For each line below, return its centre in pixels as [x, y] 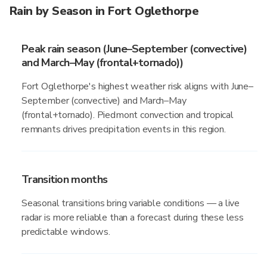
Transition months [65, 179]
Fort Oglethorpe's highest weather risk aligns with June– [137, 86]
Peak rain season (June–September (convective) [134, 49]
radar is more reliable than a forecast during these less [133, 218]
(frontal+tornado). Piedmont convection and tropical [128, 115]
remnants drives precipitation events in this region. [124, 129]
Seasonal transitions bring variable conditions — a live [131, 203]
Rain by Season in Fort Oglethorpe [104, 11]
